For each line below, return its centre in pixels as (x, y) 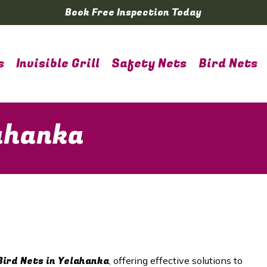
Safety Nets (149, 63)
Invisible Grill (58, 63)
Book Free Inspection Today (133, 13)
